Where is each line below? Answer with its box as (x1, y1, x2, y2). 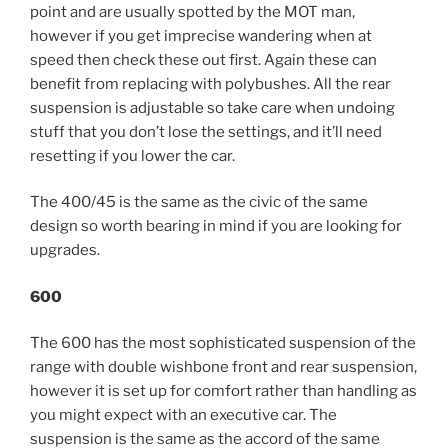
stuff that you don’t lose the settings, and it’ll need (30, 122, 382, 141)
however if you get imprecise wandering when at (30, 26, 372, 45)
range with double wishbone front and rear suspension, (30, 358, 417, 376)
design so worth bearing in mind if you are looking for (30, 217, 402, 235)
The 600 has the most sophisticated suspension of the (30, 334, 416, 352)
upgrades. (30, 241, 100, 259)
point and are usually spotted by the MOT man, (30, 2, 355, 21)
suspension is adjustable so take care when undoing (30, 98, 395, 117)
